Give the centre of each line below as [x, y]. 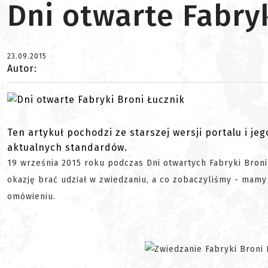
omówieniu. [33, 197]
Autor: [22, 68]
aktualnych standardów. [67, 148]
